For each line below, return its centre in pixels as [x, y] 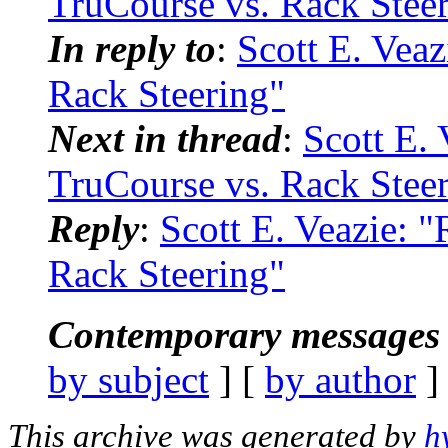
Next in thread [165, 138]
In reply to [132, 48]
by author [340, 379]
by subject [128, 379]
